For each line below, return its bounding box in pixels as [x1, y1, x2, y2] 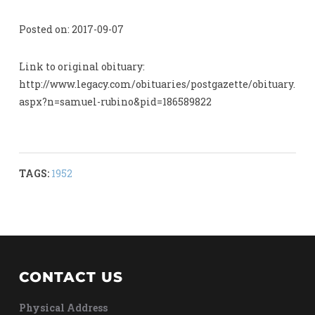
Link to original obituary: [18, 60, 145, 74]
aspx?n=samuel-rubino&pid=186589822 [18, 95, 212, 109]
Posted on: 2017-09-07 [18, 22, 124, 37]
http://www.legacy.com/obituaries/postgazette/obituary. [18, 77, 295, 91]
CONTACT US [18, 269, 123, 286]
